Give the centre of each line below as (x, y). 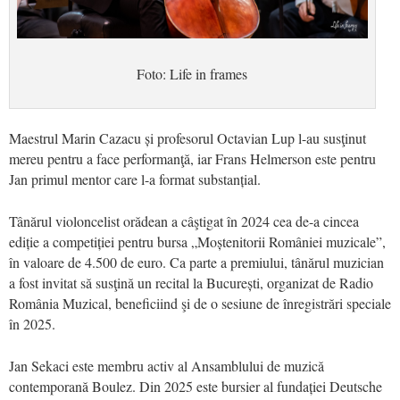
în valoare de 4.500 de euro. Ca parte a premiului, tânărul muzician (196, 262)
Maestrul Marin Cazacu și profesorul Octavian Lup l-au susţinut (187, 138)
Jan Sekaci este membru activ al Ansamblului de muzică (167, 366)
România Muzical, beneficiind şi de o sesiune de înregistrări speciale (200, 304)
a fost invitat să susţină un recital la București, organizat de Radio (191, 283)
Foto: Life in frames (192, 74)
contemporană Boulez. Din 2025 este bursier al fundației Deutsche (196, 387)
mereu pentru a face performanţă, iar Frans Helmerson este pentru (192, 159)
